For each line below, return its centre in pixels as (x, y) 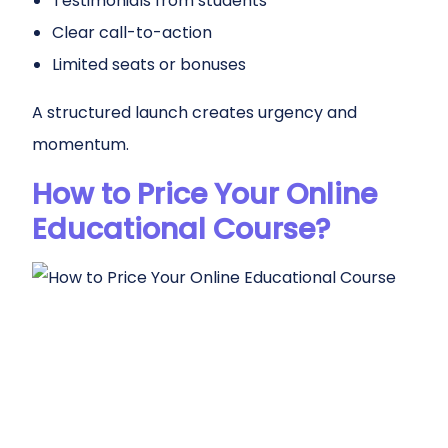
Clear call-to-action (132, 32)
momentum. (80, 144)
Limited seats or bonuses (149, 64)
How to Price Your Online (204, 194)
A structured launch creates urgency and (194, 112)
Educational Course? (181, 229)
